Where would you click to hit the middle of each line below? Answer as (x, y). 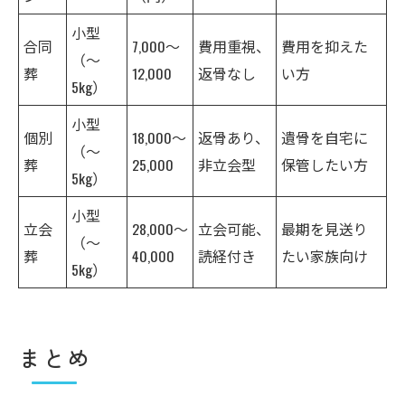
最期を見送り (325, 228)
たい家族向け (325, 255)
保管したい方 (325, 164)
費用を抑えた (325, 46)
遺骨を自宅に (325, 137)
